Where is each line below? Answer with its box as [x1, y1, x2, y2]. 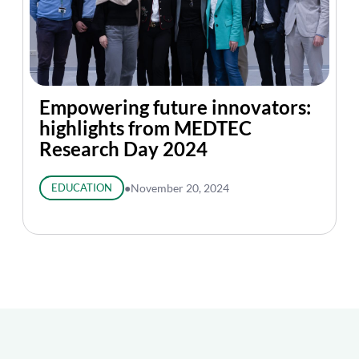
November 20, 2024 [130, 181, 229, 195]
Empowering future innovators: [39, 95, 311, 119]
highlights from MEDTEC [39, 116, 252, 139]
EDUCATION [50, 181, 112, 194]
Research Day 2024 [39, 137, 208, 160]
